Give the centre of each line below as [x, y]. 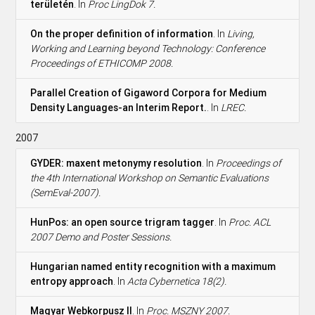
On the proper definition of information [122, 33]
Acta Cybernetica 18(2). [177, 281]
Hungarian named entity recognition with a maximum [153, 266]
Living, [241, 33]
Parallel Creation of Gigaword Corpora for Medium [149, 92]
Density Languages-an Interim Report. [119, 107]
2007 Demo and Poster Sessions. [101, 237]
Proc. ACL [250, 222]
